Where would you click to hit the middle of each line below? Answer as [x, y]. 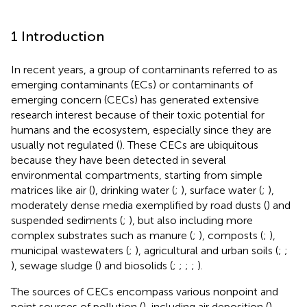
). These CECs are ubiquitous [189, 145]
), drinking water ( [133, 190]
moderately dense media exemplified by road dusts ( [139, 205]
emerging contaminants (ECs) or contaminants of [132, 84]
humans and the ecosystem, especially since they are [141, 130]
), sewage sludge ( [54, 265]
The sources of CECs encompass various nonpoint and [145, 291]
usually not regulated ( [65, 145]
